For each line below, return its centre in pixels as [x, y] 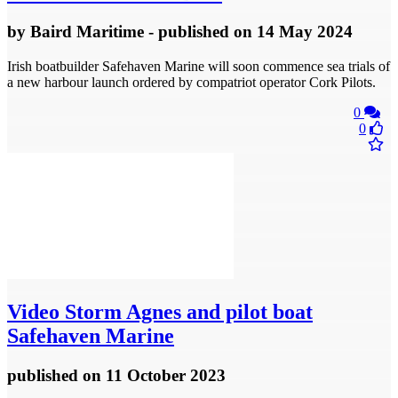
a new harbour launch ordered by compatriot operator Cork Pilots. [191, 83]
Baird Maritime [87, 32]
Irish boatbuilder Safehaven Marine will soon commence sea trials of [199, 67]
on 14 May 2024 [293, 32]
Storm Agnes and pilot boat [186, 312]
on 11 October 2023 [154, 375]
